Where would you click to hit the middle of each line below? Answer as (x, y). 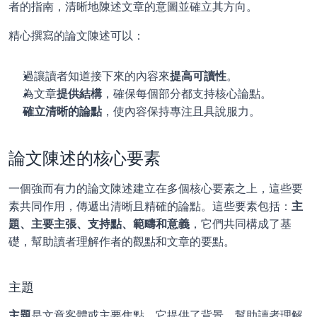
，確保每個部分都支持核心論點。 (187, 93)
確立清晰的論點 (62, 111)
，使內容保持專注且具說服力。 (181, 111)
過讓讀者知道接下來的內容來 (96, 76)
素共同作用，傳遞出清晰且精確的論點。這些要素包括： (150, 206)
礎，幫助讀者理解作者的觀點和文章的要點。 (122, 241)
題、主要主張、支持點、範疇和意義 (99, 224)
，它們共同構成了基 (241, 224)
